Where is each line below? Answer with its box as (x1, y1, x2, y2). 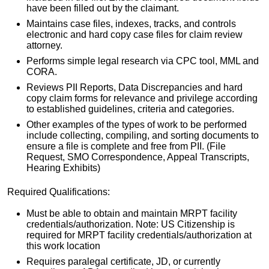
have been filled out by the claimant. (26, 3, 179, 14)
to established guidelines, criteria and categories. (26, 104, 234, 115)
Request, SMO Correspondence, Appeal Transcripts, (26, 152, 249, 163)
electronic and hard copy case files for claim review (26, 29, 243, 40)
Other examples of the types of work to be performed (26, 119, 247, 130)
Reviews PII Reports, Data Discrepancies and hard (26, 82, 243, 93)
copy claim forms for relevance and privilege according (26, 93, 258, 104)
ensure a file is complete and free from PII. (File (26, 141, 226, 152)
